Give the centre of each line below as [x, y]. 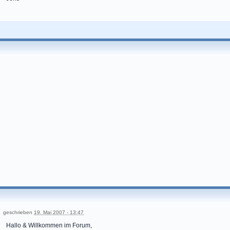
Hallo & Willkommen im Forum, [49, 225]
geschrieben [18, 212]
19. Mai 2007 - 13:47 [59, 212]
